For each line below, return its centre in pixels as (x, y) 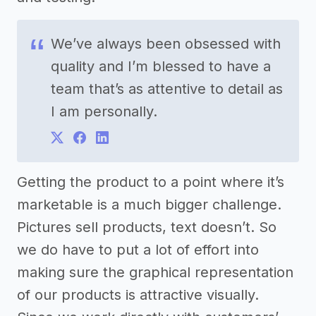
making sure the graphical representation (155, 273)
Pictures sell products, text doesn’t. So (147, 227)
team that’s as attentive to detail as (167, 89)
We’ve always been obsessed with (166, 44)
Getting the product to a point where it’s (151, 182)
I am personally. (104, 112)
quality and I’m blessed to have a (161, 67)
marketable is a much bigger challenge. (149, 205)
